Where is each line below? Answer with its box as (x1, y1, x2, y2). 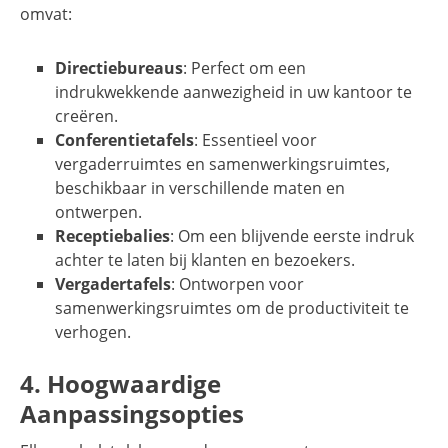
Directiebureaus (55, 57, 183, 80)
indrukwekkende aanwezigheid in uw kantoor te (55, 81, 412, 104)
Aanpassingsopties (20, 397, 244, 431)
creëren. (55, 105, 118, 128)
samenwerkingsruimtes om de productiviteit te (55, 297, 409, 320)
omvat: (20, 3, 72, 26)
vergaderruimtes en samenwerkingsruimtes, (55, 153, 390, 176)
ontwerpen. (55, 201, 142, 224)
